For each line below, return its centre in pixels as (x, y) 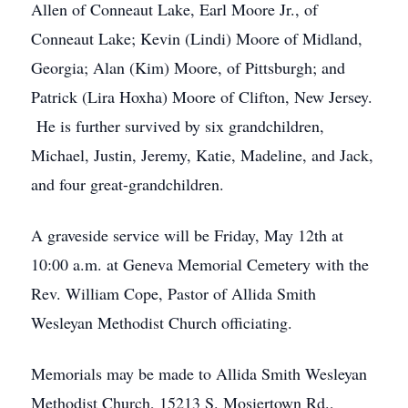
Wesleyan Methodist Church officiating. (162, 322)
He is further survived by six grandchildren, (178, 126)
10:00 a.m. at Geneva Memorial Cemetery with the (200, 264)
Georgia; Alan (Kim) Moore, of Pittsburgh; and (188, 67)
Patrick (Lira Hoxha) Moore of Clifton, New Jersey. (202, 97)
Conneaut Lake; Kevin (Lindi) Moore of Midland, (197, 38)
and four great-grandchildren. (127, 184)
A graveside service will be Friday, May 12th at (187, 235)
